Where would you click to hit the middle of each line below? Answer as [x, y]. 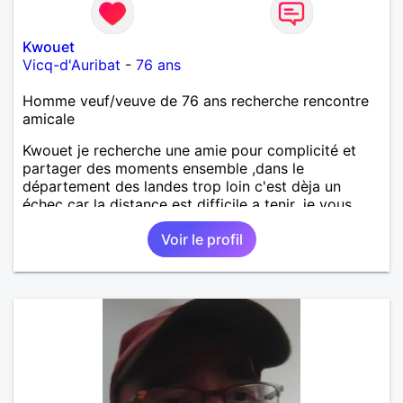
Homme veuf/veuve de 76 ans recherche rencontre [196, 100]
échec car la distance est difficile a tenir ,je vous [187, 204]
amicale [49, 118]
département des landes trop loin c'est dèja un [182, 186]
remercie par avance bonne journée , [147, 222]
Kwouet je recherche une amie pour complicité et [189, 150]
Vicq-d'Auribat [72, 64]
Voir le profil [201, 239]
